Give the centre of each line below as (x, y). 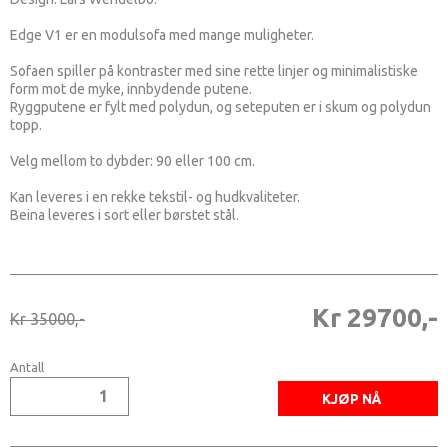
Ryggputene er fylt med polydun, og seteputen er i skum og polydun (220, 106)
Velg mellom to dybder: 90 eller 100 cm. (134, 160)
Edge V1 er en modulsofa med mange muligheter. (163, 34)
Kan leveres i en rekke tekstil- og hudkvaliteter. (156, 196)
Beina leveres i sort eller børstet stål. (124, 214)
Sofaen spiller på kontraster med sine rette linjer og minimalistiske (214, 70)
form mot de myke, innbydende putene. (132, 88)
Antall (27, 366)
